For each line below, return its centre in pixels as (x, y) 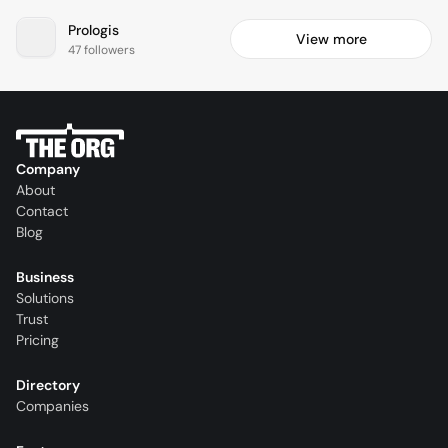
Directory (48, 385)
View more (331, 39)
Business (45, 277)
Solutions (45, 298)
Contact (42, 211)
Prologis (93, 29)
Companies (52, 406)
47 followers (101, 49)
